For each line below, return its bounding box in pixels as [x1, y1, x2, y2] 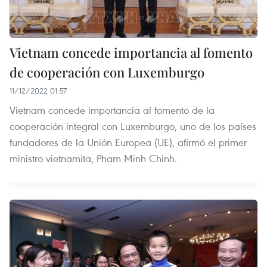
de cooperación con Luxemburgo [10, 63, 204, 82]
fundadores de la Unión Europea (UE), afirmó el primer [10, 135, 247, 150]
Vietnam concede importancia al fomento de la [10, 103, 215, 117]
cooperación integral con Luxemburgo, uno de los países [10, 119, 256, 133]
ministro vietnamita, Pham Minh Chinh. [10, 151, 177, 166]
